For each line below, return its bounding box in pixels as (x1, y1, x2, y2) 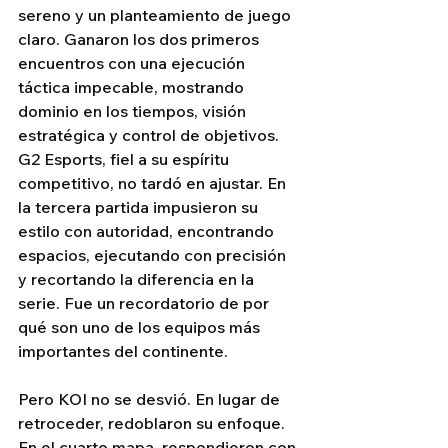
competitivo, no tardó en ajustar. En (18, 173, 290, 194)
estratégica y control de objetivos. (18, 125, 279, 146)
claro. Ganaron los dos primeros (18, 29, 263, 50)
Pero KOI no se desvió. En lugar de (18, 389, 284, 410)
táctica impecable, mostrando (18, 77, 248, 98)
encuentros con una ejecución (18, 53, 249, 74)
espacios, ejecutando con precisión (18, 245, 290, 266)
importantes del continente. (18, 341, 228, 362)
